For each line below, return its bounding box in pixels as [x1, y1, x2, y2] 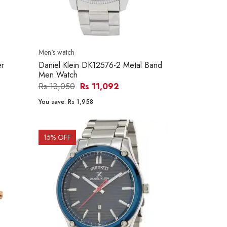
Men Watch [39, 69, 78, 81]
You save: [39, 97, 68, 107]
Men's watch [39, 47, 74, 58]
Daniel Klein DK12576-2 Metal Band [39, 59, 162, 71]
